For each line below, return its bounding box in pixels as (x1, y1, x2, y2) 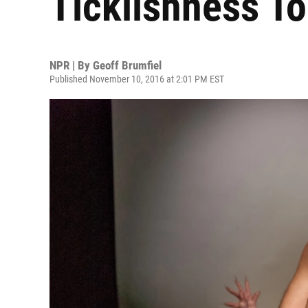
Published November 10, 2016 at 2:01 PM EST (49, 74, 224, 85)
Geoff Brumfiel (93, 58, 162, 72)
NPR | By (49, 58, 93, 72)
